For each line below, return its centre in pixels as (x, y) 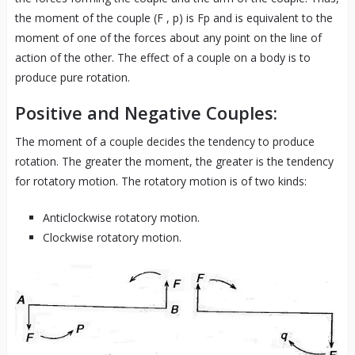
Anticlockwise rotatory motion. (121, 218)
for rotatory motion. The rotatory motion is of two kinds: (160, 181)
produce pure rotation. (72, 78)
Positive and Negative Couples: (146, 113)
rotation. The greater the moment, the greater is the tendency (174, 162)
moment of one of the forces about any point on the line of (168, 38)
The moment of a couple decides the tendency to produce (164, 142)
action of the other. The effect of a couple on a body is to (162, 58)
